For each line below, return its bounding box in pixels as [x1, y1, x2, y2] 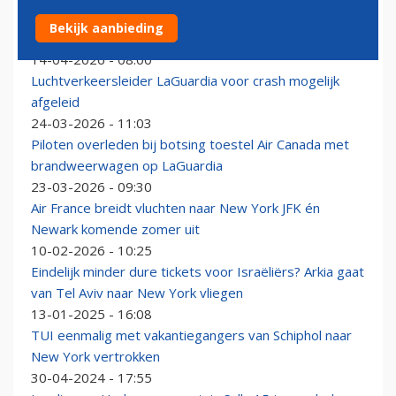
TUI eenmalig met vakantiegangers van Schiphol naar [31, 326, 352, 345]
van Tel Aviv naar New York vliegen [31, 284, 243, 302]
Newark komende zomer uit [31, 220, 200, 239]
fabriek [31, 29, 72, 48]
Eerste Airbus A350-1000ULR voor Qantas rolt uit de [31, 8, 354, 27]
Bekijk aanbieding [49, 19, 164, 36]
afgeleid [31, 93, 80, 111]
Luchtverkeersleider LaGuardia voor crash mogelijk [31, 72, 339, 90]
